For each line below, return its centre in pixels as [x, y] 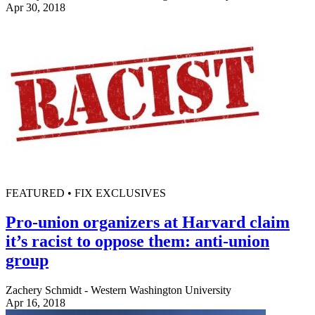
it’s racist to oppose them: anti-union [137, 242]
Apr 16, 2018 [36, 303]
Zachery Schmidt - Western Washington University [118, 290]
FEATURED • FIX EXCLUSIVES [86, 193]
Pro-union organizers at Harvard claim [148, 223]
